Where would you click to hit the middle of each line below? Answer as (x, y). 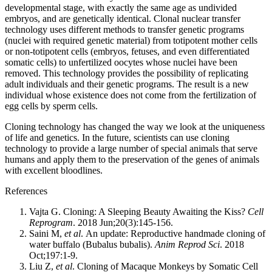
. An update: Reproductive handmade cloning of (173, 233)
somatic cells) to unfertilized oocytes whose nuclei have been (121, 62)
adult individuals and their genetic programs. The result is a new (127, 84)
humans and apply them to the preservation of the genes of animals (132, 159)
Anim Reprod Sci (187, 244)
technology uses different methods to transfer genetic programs (124, 29)
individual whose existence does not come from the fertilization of (131, 95)
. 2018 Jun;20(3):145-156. (123, 222)
